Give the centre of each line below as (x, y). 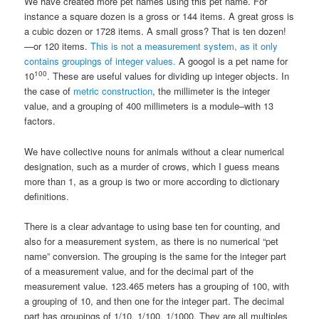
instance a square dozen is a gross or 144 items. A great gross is (159, 16)
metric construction (113, 91)
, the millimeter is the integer (211, 91)
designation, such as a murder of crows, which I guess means (152, 166)
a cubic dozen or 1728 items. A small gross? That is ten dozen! (156, 31)
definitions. (47, 196)
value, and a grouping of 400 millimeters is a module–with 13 (149, 106)
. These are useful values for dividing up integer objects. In (168, 76)
